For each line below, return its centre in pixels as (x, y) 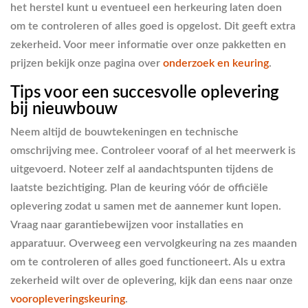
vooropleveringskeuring (68, 299)
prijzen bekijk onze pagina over (85, 63)
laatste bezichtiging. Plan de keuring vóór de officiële (139, 188)
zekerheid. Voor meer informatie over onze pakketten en (148, 44)
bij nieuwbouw (64, 109)
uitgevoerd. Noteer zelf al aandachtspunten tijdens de (142, 169)
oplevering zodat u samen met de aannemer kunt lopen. (146, 206)
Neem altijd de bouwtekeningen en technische (124, 132)
